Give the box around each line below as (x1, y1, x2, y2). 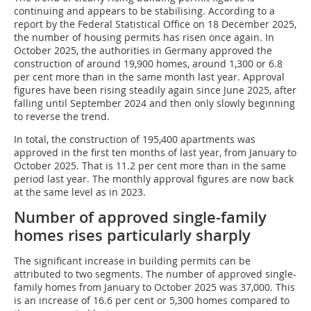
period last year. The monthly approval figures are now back (14, 172, 294, 186)
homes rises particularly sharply (14, 225, 251, 246)
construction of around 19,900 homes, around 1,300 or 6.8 (14, 57, 283, 71)
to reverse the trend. (14, 110, 110, 124)
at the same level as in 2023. (14, 185, 146, 199)
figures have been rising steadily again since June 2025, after (14, 83, 296, 97)
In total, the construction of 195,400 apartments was (14, 133, 255, 146)
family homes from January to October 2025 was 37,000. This (14, 280, 295, 294)
